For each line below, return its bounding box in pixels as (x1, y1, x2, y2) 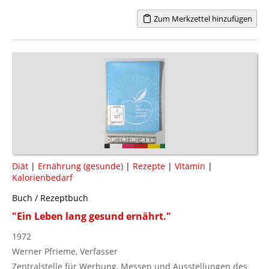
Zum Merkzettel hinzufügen (151, 13, 252, 24)
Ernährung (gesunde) (38, 160, 123, 172)
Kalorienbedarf (12, 171, 73, 183)
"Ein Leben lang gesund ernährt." (12, 209, 171, 223)
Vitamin (175, 160, 205, 172)
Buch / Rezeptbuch (12, 192, 88, 204)
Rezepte (133, 160, 165, 172)
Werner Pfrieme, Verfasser (12, 245, 118, 257)
